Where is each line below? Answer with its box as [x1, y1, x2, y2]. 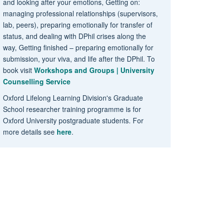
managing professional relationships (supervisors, [2, 8, 158, 18]
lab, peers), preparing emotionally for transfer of [2, 19, 152, 30]
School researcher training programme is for [2, 104, 141, 114]
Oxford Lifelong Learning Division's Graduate [2, 92, 143, 103]
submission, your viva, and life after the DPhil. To [2, 53, 155, 64]
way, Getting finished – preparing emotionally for [2, 42, 153, 52]
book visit [2, 65, 34, 75]
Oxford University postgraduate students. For [2, 115, 144, 125]
